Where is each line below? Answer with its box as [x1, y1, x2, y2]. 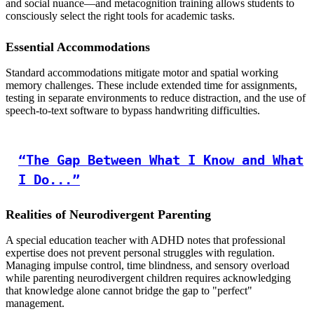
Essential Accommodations [6, 40, 150, 55]
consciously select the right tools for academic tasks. [6, 10, 235, 22]
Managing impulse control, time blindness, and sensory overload [6, 259, 289, 272]
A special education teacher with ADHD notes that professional [6, 234, 285, 247]
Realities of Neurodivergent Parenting [6, 207, 211, 222]
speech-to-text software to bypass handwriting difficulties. [6, 104, 260, 117]
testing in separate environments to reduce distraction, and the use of [6, 92, 306, 104]
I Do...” [18, 172, 80, 189]
